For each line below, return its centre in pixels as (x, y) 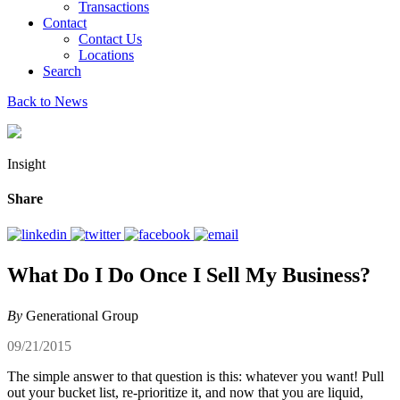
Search (62, 71)
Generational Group (80, 316)
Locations (106, 55)
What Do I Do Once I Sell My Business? (189, 275)
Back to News (47, 101)
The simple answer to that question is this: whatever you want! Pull (196, 377)
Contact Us (110, 39)
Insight (26, 164)
